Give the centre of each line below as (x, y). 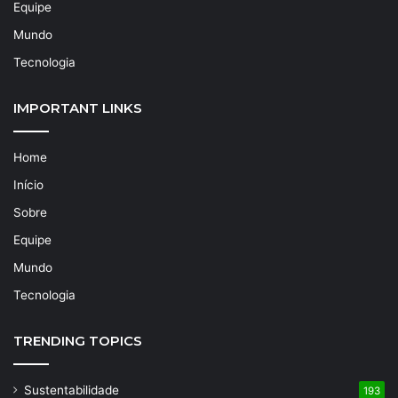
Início (28, 184)
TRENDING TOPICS (78, 340)
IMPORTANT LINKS (78, 107)
